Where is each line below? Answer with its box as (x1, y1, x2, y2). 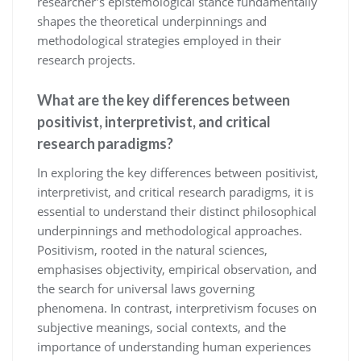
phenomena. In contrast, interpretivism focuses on (37, 299, 317, 316)
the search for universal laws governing (37, 280, 255, 297)
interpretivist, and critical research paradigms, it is (37, 183, 313, 200)
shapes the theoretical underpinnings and (37, 12, 267, 29)
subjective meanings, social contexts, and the (37, 318, 286, 335)
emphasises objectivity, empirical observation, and (37, 260, 317, 277)
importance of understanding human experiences (37, 338, 311, 355)
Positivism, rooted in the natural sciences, (37, 241, 268, 258)
